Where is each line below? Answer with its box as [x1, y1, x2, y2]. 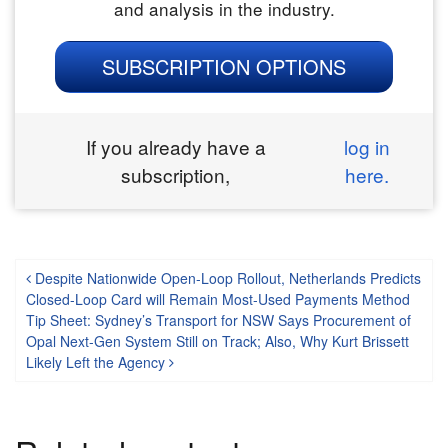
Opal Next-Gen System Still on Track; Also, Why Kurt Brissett [26, 331, 409, 352]
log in [344, 133, 391, 161]
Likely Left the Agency [26, 352, 169, 373]
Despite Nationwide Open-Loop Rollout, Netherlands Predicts [31, 268, 421, 289]
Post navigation [25, 263, 243, 310]
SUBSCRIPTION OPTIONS [102, 52, 346, 82]
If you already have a [85, 133, 266, 161]
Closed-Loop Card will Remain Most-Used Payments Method [26, 289, 410, 310]
